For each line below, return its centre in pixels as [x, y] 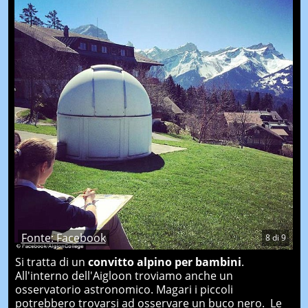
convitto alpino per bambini [164, 262]
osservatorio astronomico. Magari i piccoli [124, 290]
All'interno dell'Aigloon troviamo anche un [124, 276]
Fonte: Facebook [63, 238]
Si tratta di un [51, 262]
